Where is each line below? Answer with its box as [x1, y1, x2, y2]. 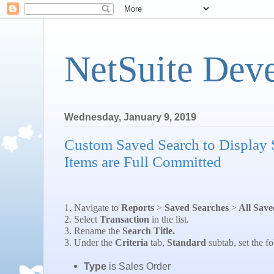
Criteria [115, 237, 150, 248]
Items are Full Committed [64, 154, 221, 171]
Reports [121, 202, 157, 213]
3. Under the [64, 237, 115, 248]
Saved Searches [162, 202, 231, 213]
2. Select [64, 214, 100, 225]
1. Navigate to [64, 202, 121, 213]
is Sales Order [106, 261, 171, 272]
